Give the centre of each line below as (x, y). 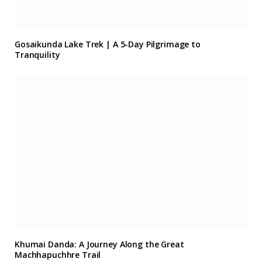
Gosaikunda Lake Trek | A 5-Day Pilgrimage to (108, 44)
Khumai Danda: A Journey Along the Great (99, 244)
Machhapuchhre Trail (58, 254)
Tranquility (37, 54)
